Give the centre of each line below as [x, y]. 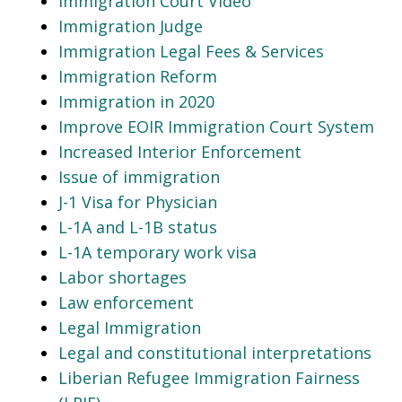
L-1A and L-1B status [138, 227]
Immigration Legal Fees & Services [191, 51]
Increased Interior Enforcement [180, 151]
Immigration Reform [138, 76]
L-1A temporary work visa [157, 252]
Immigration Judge [131, 26]
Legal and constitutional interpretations [215, 352]
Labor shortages [122, 277]
